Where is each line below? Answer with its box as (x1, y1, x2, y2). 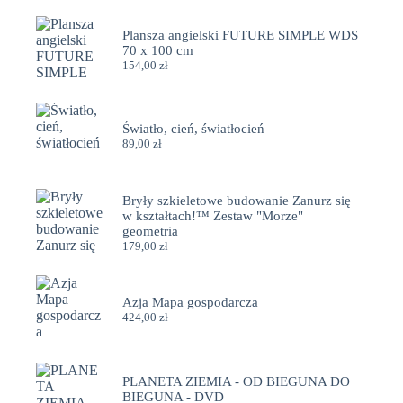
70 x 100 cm (122, 42, 194, 58)
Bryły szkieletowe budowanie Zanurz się (122, 193, 352, 208)
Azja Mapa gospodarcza (122, 294, 259, 309)
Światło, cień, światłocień (122, 121, 265, 137)
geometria (122, 223, 179, 238)
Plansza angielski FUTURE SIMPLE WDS (122, 27, 359, 42)
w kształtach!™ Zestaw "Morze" (122, 208, 304, 223)
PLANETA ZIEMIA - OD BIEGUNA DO (122, 373, 351, 389)
